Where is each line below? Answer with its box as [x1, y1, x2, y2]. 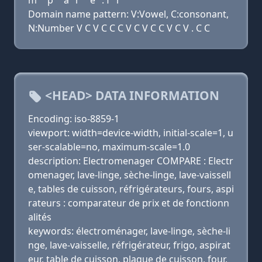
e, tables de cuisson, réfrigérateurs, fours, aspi [28, 182, 234, 195]
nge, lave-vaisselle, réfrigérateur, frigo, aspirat [28, 239, 230, 251]
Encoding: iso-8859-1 [28, 112, 119, 125]
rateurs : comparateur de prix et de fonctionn [28, 196, 229, 209]
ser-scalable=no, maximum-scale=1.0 [28, 140, 190, 153]
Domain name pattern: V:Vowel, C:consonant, [28, 8, 229, 20]
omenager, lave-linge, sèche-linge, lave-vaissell [28, 168, 231, 181]
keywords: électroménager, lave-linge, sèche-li [28, 225, 230, 237]
